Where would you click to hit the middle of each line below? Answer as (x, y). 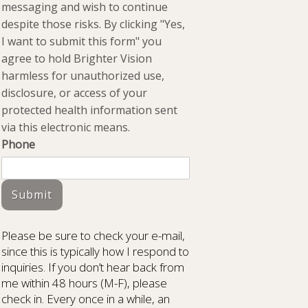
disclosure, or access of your (75, 93)
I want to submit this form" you (82, 41)
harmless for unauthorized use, (83, 76)
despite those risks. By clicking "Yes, (93, 24)
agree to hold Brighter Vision (77, 58)
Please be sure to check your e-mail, (93, 235)
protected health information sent (90, 110)
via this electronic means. (66, 127)
